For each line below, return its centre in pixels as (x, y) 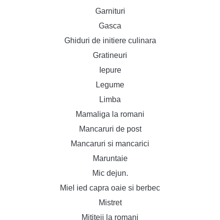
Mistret (110, 203)
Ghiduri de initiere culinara (110, 41)
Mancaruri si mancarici (110, 144)
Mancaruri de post (110, 129)
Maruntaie (110, 158)
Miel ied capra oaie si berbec (110, 188)
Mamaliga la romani (110, 114)
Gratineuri (110, 55)
